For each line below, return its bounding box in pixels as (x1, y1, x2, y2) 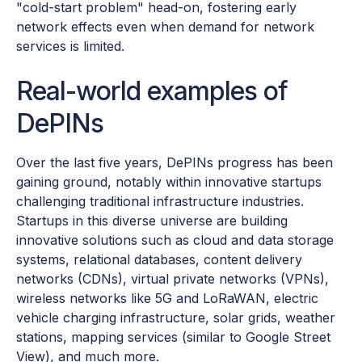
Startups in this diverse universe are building (16, 213, 288, 229)
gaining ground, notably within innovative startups (16, 174, 322, 191)
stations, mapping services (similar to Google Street (16, 329, 330, 346)
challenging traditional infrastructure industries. (16, 193, 304, 210)
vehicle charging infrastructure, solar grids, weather (16, 309, 335, 326)
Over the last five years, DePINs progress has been (16, 154, 333, 171)
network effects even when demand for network (16, 19, 314, 36)
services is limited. (16, 38, 124, 55)
